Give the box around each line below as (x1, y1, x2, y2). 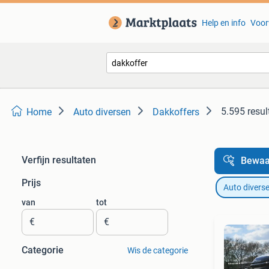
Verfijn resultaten (22, 154, 96, 166)
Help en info (201, 18, 246, 28)
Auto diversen (73, 106, 131, 118)
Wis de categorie (127, 246, 188, 255)
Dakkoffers (153, 106, 199, 118)
